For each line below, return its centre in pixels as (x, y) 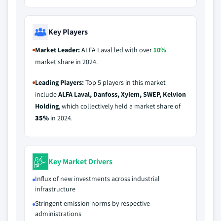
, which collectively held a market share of (120, 106)
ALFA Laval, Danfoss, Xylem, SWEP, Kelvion (122, 94)
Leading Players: (59, 82)
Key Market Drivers (80, 161)
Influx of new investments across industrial (97, 179)
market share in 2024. (66, 62)
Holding (47, 106)
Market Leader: (57, 50)
